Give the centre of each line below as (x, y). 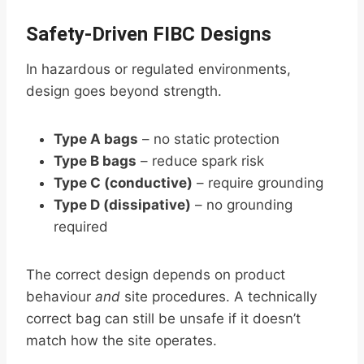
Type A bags (96, 139)
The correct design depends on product (156, 275)
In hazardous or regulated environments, (158, 69)
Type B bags (95, 161)
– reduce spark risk (200, 161)
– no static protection (209, 139)
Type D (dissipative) (122, 205)
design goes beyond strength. (124, 91)
